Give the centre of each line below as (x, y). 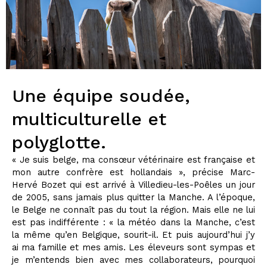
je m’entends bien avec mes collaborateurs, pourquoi (133, 260)
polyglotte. (59, 142)
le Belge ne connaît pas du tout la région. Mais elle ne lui (133, 209)
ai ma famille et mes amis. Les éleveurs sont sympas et (133, 247)
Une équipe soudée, (101, 95)
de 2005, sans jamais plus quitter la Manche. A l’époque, (133, 197)
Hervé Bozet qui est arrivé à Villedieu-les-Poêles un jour (133, 184)
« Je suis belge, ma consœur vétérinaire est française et (133, 159)
